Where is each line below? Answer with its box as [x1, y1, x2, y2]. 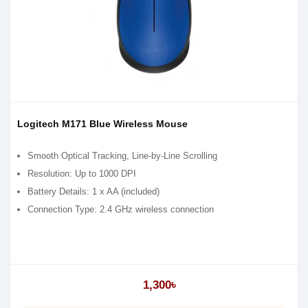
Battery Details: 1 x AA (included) [27, 186, 159, 197]
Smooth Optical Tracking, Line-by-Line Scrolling [27, 151, 217, 161]
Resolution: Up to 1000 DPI [27, 168, 136, 179]
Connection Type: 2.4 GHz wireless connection [27, 204, 214, 214]
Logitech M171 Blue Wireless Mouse [17, 118, 188, 129]
